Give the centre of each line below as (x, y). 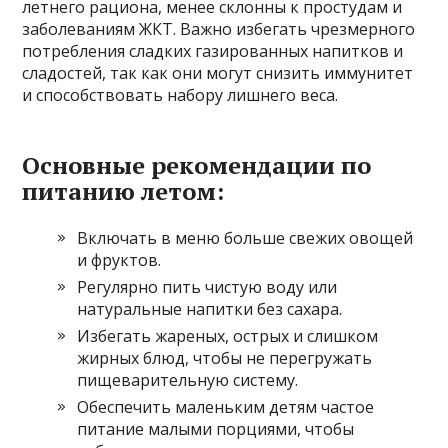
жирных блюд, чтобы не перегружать (225, 358)
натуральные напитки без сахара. (210, 309)
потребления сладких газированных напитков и (213, 51)
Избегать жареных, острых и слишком (228, 336)
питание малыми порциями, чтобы (216, 429)
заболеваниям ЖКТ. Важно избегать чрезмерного (219, 29)
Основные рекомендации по (197, 165)
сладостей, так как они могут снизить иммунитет (218, 73)
